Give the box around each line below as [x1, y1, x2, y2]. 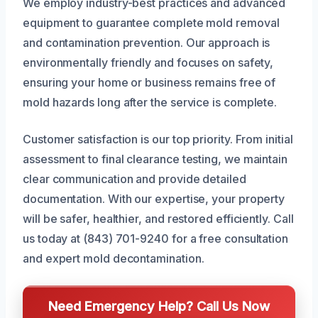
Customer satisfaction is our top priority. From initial [23, 131, 293, 146]
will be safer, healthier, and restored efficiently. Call [23, 211, 294, 226]
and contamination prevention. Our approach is [23, 35, 270, 50]
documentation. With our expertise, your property [23, 191, 285, 206]
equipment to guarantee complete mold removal [23, 15, 280, 30]
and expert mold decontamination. [23, 251, 204, 265]
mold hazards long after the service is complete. [23, 94, 278, 109]
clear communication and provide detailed [23, 171, 246, 186]
